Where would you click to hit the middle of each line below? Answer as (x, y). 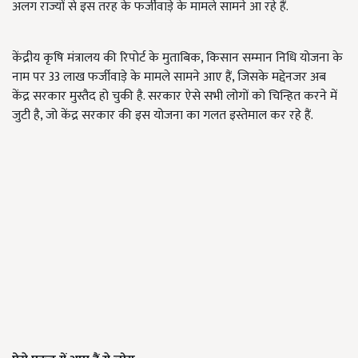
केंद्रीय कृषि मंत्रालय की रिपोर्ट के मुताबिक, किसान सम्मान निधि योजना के (177, 58)
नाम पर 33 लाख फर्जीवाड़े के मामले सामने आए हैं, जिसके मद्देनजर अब (169, 77)
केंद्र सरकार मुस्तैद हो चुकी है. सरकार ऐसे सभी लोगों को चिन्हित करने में (175, 96)
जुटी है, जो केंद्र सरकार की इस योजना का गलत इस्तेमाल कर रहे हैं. (163, 115)
